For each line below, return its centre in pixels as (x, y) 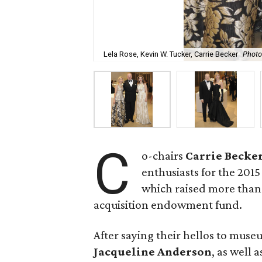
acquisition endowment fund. (168, 205)
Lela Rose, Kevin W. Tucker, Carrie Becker (171, 54)
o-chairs (164, 156)
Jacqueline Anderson (153, 251)
